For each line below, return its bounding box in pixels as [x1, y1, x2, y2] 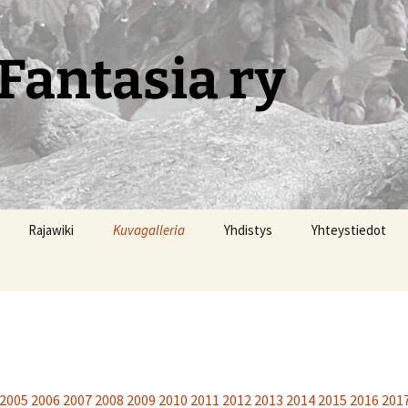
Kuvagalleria [113, 221, 185, 239]
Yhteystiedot [311, 221, 386, 239]
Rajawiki [28, 221, 74, 239]
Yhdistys [224, 221, 272, 239]
